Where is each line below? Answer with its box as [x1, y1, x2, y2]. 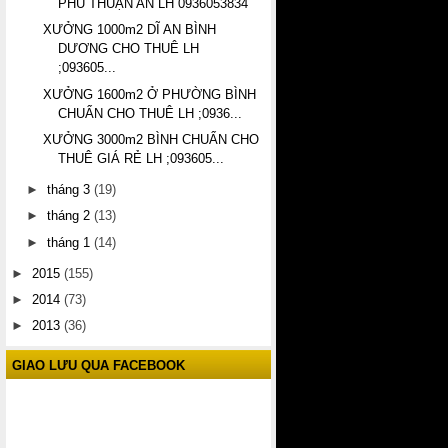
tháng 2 [47, 208, 95, 224]
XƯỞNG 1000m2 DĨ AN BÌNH [43, 22, 217, 38]
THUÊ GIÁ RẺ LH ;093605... [58, 150, 225, 166]
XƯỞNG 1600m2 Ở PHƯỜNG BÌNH [43, 86, 257, 102]
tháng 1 [47, 234, 95, 250]
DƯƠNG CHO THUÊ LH [58, 41, 200, 57]
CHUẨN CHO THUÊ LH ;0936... [58, 105, 243, 121]
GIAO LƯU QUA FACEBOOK [12, 357, 185, 373]
